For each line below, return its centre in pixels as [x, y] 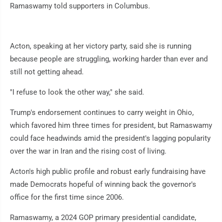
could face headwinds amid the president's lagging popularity [110, 139]
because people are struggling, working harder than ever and [109, 59]
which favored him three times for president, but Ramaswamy [111, 126]
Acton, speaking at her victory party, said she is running [101, 46]
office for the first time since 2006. [67, 197]
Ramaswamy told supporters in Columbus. [80, 6]
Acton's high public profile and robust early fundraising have [108, 172]
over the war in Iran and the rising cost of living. [88, 151]
